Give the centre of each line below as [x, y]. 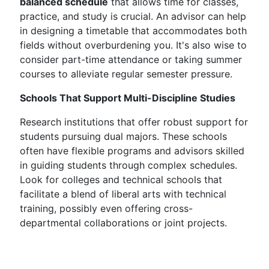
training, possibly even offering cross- [106, 208]
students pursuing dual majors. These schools [123, 136]
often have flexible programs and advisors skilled [132, 151]
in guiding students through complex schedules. [128, 165]
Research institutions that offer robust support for [134, 122]
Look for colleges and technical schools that [121, 180]
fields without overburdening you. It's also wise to [133, 45]
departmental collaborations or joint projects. [123, 223]
